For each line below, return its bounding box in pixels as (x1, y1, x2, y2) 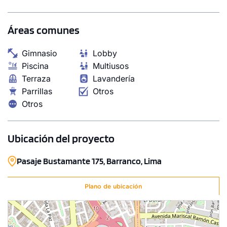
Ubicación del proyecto (8, 131, 115, 145)
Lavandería (93, 73, 135, 84)
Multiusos (93, 60, 129, 71)
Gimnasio (22, 48, 57, 58)
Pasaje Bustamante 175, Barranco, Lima (17, 155, 162, 166)
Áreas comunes (8, 23, 80, 36)
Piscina (22, 60, 49, 71)
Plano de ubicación (85, 182, 142, 190)
